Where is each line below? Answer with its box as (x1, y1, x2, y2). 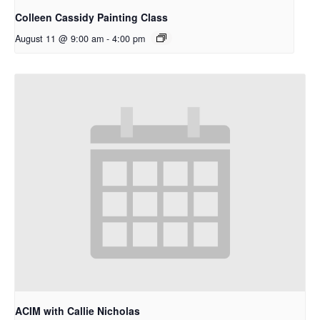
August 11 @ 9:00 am (15, 31, 104, 45)
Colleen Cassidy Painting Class (15, 9, 168, 24)
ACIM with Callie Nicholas (15, 304, 140, 319)
